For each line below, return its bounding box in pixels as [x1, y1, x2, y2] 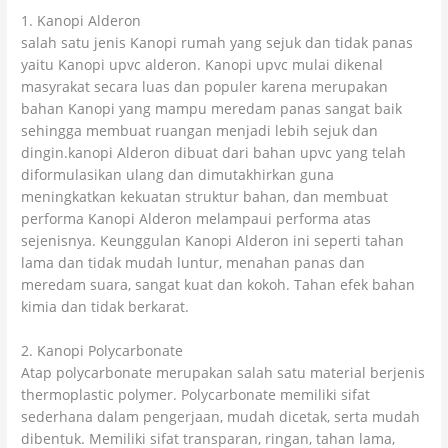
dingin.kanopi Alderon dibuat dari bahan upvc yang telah [21, 142, 407, 162]
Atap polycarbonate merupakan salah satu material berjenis [21, 362, 426, 382]
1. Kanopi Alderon [21, 10, 142, 30]
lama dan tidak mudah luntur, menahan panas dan [21, 252, 366, 272]
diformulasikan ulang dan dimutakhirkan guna [21, 164, 335, 184]
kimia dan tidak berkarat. [21, 296, 190, 316]
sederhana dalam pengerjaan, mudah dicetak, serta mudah [21, 406, 421, 426]
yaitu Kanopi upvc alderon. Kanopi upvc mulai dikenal [21, 54, 384, 74]
